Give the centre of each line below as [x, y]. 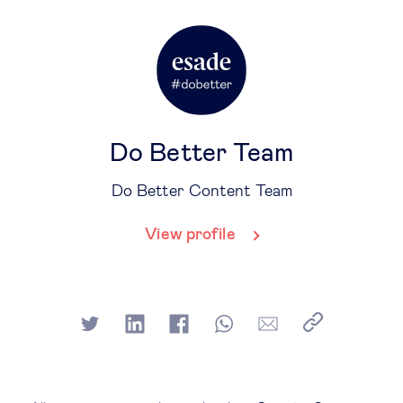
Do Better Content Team [201, 192]
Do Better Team [201, 153]
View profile [190, 235]
